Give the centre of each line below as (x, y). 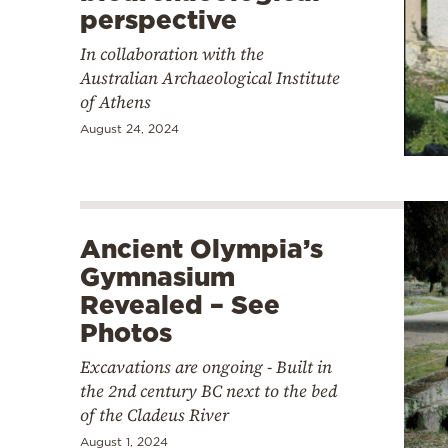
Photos (126, 332)
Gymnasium (157, 276)
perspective (158, 20)
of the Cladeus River (154, 414)
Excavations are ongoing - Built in (206, 366)
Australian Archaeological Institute (210, 78)
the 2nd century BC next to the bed (208, 390)
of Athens (115, 102)
